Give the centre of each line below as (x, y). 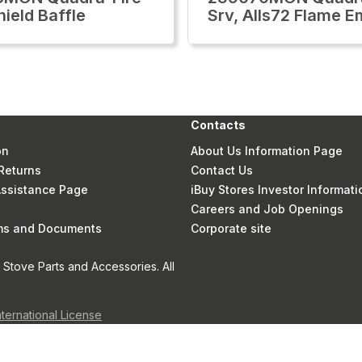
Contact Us (222, 170)
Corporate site (232, 228)
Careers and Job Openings (267, 209)
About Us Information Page (267, 151)
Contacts (219, 125)
